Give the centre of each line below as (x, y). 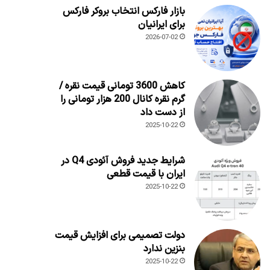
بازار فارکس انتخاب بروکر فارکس (124, 11)
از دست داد (162, 112)
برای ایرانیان (161, 24)
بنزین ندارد (164, 249)
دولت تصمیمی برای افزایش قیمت (120, 235)
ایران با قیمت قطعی (146, 174)
